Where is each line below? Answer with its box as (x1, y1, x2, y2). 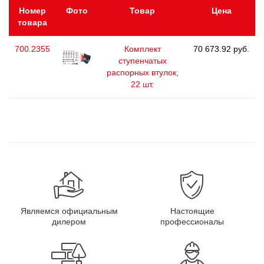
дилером (52, 217, 86, 227)
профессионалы (160, 217, 224, 227)
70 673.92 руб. (193, 44, 249, 54)
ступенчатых (118, 56, 167, 66)
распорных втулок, (106, 68, 179, 78)
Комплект (124, 44, 161, 54)
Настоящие (170, 206, 214, 216)
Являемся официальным (20, 206, 118, 216)
